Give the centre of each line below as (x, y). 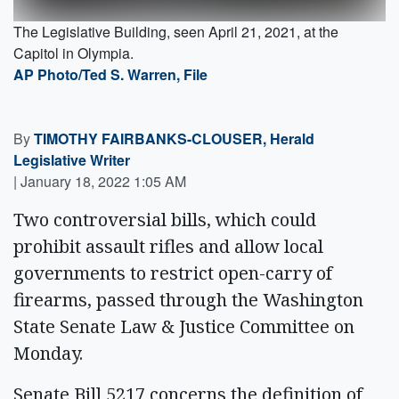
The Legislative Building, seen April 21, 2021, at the (176, 31)
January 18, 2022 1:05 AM (103, 181)
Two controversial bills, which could (165, 219)
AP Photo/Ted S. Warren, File (110, 74)
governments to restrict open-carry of (173, 273)
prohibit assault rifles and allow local (168, 246)
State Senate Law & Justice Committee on (184, 326)
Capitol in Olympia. (73, 53)
